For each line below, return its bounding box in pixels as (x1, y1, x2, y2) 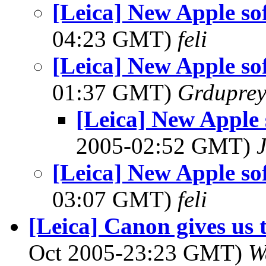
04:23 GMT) (52, 26, 178, 52)
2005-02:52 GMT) (76, 133, 256, 159)
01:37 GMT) (52, 80, 178, 105)
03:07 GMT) (52, 186, 178, 212)
